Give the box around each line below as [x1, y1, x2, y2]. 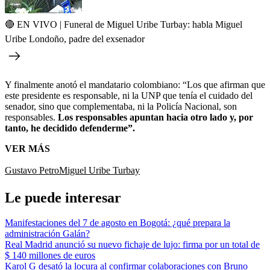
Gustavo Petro [5, 165, 59, 175]
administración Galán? [5, 228, 90, 239]
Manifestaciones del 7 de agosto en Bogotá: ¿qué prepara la [5, 218, 230, 228]
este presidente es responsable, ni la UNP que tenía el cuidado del [5, 90, 253, 101]
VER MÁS [5, 143, 50, 154]
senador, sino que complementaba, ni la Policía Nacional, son [5, 101, 237, 111]
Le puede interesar [5, 189, 121, 206]
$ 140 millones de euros [5, 250, 95, 261]
